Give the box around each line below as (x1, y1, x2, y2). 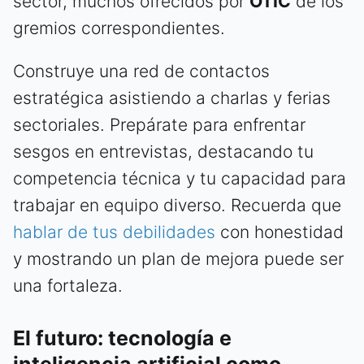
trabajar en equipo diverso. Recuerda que (13, 194, 341, 215)
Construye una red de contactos (13, 60, 270, 81)
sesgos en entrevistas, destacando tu (13, 141, 314, 162)
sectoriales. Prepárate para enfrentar (13, 114, 305, 135)
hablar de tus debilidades (13, 221, 215, 242)
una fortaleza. (13, 275, 123, 296)
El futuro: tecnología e (13, 325, 232, 350)
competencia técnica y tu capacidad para (13, 167, 346, 188)
